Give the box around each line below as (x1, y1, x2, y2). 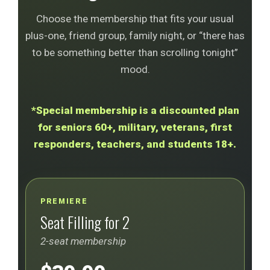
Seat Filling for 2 (40, 210, 130, 233)
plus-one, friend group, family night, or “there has (25, 30, 245, 42)
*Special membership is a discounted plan (31, 104, 239, 116)
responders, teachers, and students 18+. (34, 138, 236, 150)
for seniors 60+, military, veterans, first (38, 121, 232, 133)
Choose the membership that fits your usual (36, 13, 234, 25)
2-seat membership (40, 235, 126, 247)
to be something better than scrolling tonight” (32, 46, 238, 59)
